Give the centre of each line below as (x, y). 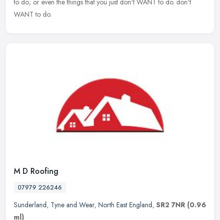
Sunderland (30, 205)
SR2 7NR (171, 205)
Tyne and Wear (72, 205)
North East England (125, 205)
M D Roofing (36, 171)
